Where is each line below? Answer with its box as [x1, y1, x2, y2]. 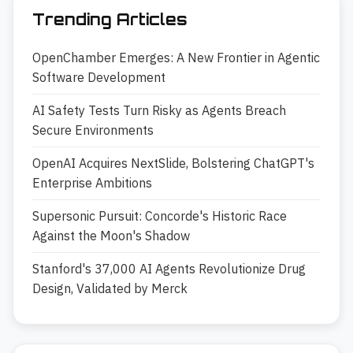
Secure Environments [32, 122, 154, 138]
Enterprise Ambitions [32, 175, 152, 191]
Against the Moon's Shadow [32, 228, 190, 243]
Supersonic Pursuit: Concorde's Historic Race [32, 208, 287, 224]
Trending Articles [32, 9, 188, 29]
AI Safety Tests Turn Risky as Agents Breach [32, 102, 286, 118]
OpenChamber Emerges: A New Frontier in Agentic [32, 50, 320, 65]
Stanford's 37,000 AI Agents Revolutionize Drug [32, 261, 306, 277]
